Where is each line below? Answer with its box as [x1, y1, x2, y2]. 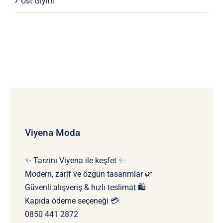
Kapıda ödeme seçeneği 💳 [24, 196, 119, 206]
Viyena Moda [24, 126, 80, 138]
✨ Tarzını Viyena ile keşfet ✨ [24, 155, 125, 165]
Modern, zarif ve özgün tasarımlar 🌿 [24, 169, 153, 179]
